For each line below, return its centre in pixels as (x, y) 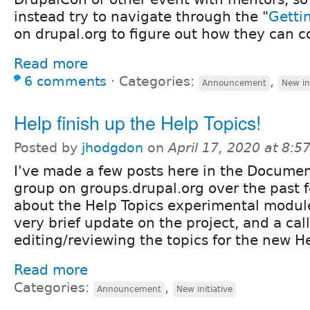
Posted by (48, 147)
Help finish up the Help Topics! (137, 122)
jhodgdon (112, 147)
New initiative (204, 289)
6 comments (65, 81)
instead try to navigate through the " (141, 16)
